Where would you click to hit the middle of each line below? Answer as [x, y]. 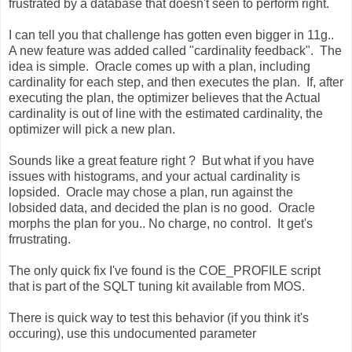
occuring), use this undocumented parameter [132, 333]
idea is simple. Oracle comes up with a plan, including [159, 66]
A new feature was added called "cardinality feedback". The [175, 50]
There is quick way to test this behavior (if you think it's [159, 317]
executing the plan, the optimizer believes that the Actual [165, 97]
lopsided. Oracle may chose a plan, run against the [151, 192]
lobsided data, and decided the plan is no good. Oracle [162, 207]
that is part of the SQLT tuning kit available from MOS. [157, 286]
